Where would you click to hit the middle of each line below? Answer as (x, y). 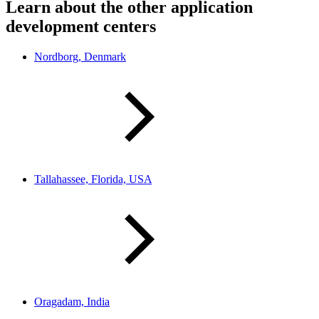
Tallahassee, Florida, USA (93, 179)
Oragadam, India (72, 301)
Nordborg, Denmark (80, 56)
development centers (81, 27)
